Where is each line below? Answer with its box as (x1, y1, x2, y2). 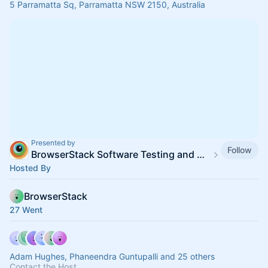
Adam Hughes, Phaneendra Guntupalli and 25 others (10, 251, 215, 261)
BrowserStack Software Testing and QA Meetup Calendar (197, 148, 205, 160)
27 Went (10, 205, 42, 215)
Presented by (31, 138, 75, 147)
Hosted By (10, 163, 51, 173)
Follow (227, 144, 252, 155)
